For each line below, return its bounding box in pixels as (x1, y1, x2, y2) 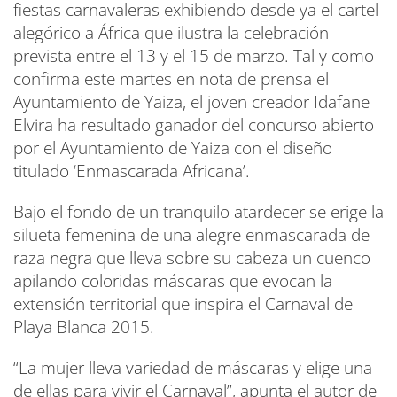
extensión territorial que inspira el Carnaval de (13, 292, 353, 315)
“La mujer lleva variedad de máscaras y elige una (13, 355, 372, 379)
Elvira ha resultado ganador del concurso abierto (13, 113, 374, 136)
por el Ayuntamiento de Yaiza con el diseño (13, 136, 332, 160)
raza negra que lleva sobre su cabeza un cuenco (13, 245, 370, 269)
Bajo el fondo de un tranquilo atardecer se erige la (13, 199, 384, 223)
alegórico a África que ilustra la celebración (13, 20, 329, 44)
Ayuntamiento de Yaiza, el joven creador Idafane (13, 90, 370, 113)
